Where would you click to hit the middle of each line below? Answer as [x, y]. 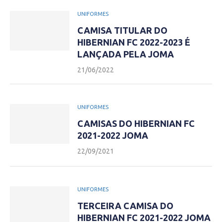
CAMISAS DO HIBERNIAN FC [136, 123]
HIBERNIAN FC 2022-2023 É [134, 42]
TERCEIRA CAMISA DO [125, 206]
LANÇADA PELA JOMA [126, 54]
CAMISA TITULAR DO [122, 30]
